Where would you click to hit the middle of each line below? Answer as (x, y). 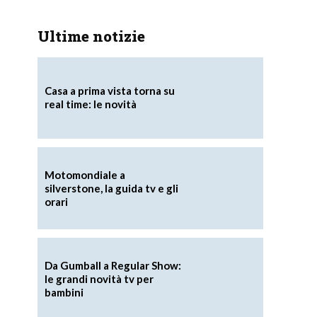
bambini (64, 292)
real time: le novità (90, 104)
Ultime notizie (91, 36)
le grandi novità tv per (99, 278)
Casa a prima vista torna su (109, 91)
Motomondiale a (85, 174)
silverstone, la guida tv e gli (111, 188)
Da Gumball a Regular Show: (113, 265)
